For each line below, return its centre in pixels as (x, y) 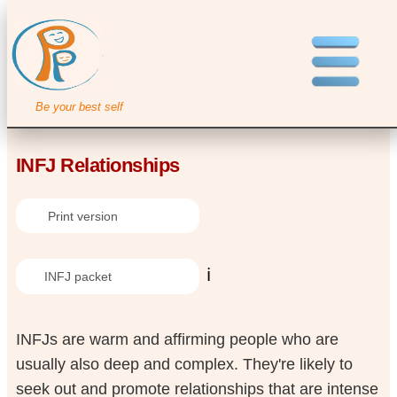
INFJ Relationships (97, 166)
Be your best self (79, 106)
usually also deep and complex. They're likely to (184, 364)
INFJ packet (72, 276)
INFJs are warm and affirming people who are (177, 339)
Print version (75, 216)
